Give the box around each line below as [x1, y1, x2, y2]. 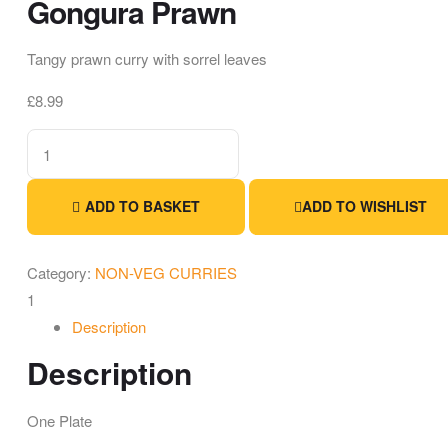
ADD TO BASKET [85, 195, 200, 216]
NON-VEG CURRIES [95, 262, 237, 284]
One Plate [27, 410, 92, 432]
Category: [27, 262, 95, 284]
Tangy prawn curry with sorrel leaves [27, 48, 267, 70]
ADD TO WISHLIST [302, 195, 427, 216]
